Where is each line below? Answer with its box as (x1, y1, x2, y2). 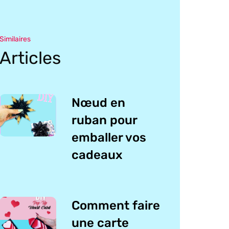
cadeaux (72, 147, 123, 162)
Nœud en (72, 95, 126, 110)
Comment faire (72, 198, 161, 213)
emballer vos (72, 130, 147, 145)
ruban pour (72, 112, 138, 127)
